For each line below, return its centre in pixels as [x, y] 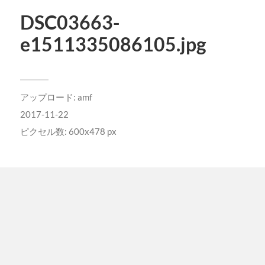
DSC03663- [70, 22]
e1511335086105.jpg [113, 44]
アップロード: [49, 97]
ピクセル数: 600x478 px [68, 131]
